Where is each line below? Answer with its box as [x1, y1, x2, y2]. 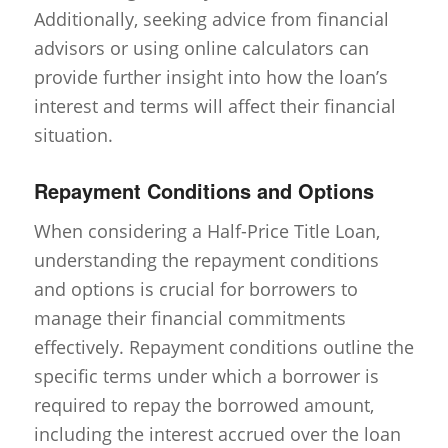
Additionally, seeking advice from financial [33, 6, 389, 31]
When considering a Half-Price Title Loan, [33, 218, 380, 243]
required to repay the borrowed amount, [33, 392, 374, 417]
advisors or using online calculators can [33, 35, 369, 60]
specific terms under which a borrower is [33, 363, 379, 388]
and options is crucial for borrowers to [33, 276, 358, 301]
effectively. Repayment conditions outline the [33, 334, 414, 359]
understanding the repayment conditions [33, 247, 379, 272]
